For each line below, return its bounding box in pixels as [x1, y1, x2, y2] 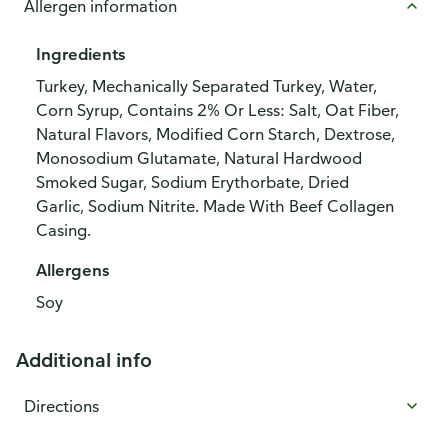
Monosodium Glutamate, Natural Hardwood [36, 148, 362, 168]
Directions [24, 396, 99, 416]
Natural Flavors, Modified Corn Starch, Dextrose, [36, 124, 395, 144]
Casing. [36, 220, 91, 240]
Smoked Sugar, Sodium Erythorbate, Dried [36, 172, 349, 192]
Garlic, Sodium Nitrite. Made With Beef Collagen [36, 196, 394, 216]
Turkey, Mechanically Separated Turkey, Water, [36, 76, 377, 96]
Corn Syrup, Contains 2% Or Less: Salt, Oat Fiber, [36, 100, 399, 120]
